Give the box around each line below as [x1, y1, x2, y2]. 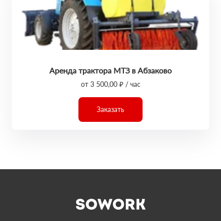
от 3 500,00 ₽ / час [80, 80, 141, 88]
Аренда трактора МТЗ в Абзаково [49, 66, 172, 75]
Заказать [97, 105, 124, 113]
